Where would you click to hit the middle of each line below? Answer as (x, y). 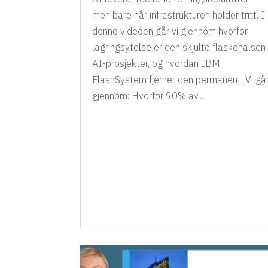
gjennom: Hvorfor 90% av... (148, 95)
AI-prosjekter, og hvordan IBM (156, 63)
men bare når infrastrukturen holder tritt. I (179, 15)
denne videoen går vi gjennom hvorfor (170, 31)
